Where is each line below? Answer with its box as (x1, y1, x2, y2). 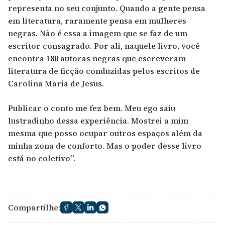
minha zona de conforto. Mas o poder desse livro (8, 140, 201, 151)
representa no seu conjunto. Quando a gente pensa (8, 2, 205, 14)
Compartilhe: (8, 201, 60, 213)
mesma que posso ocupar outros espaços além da (8, 127, 202, 139)
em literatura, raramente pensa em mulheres (8, 15, 186, 26)
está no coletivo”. (8, 152, 75, 164)
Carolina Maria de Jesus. (8, 77, 104, 89)
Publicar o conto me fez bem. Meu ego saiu (8, 102, 175, 114)
